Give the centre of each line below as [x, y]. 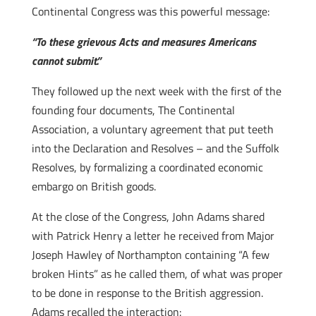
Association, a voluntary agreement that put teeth [152, 129]
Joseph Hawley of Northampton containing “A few [150, 255]
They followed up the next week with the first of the [156, 91]
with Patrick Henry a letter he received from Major [153, 236]
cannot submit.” [66, 61]
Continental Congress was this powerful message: [150, 11]
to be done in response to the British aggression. [147, 293]
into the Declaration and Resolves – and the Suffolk [155, 148]
